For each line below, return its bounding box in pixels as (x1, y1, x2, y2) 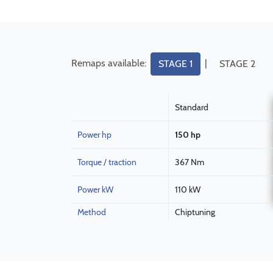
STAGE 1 (158, 58, 193, 69)
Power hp (77, 129, 112, 140)
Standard (175, 102, 208, 113)
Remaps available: (71, 57, 149, 69)
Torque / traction (77, 157, 136, 168)
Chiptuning (175, 207, 215, 218)
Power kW (77, 184, 113, 195)
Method (77, 207, 106, 218)
